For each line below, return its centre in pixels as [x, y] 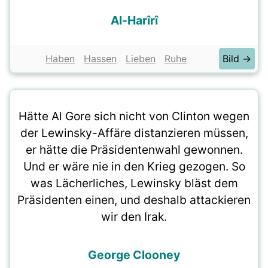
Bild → [237, 59]
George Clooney [134, 255]
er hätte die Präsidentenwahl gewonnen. [134, 150]
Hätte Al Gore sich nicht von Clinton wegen [134, 116]
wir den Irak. [134, 217]
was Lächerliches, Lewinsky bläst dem [134, 183]
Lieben [141, 59]
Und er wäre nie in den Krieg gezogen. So [134, 166]
